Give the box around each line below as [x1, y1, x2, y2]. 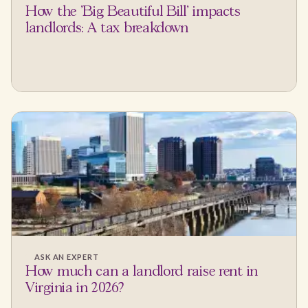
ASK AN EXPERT [34, 252, 99, 262]
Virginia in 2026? [25, 282, 124, 296]
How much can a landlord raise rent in [25, 265, 258, 279]
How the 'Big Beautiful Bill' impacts [25, 5, 241, 19]
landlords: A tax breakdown [25, 22, 189, 36]
